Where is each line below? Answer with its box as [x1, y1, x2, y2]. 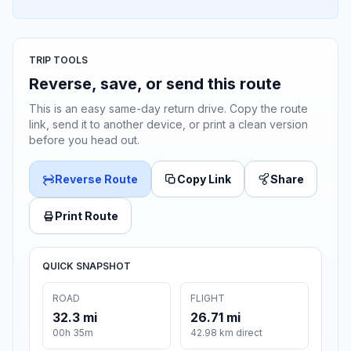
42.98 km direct [190, 327, 262, 339]
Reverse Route [55, 172, 138, 186]
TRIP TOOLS [29, 54, 88, 67]
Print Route [55, 209, 118, 223]
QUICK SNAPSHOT [42, 260, 131, 273]
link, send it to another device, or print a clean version [29, 118, 308, 132]
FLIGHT [190, 292, 225, 305]
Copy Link [177, 172, 231, 186]
